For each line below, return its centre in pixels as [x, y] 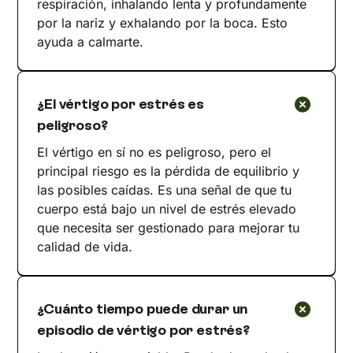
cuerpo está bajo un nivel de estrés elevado [167, 209]
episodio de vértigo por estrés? [143, 331]
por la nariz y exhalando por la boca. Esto [163, 23]
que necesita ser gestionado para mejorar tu [169, 228]
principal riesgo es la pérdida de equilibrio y [169, 171]
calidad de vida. [85, 247]
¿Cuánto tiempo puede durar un [143, 309]
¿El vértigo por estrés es [121, 104]
